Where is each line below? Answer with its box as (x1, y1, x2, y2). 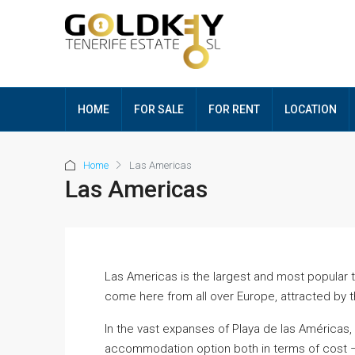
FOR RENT (208, 103, 260, 116)
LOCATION (284, 103, 337, 116)
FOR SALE (134, 103, 184, 116)
